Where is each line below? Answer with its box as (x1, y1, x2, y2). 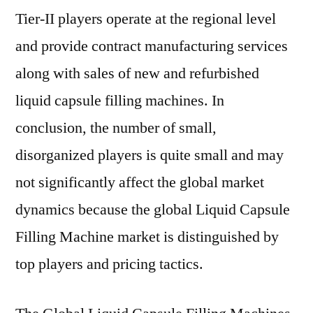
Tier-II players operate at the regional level (15, 9, 276, 29)
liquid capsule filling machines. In (15, 91, 224, 110)
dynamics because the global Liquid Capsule (15, 200, 290, 219)
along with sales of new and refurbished (15, 64, 259, 83)
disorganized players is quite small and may (15, 145, 284, 165)
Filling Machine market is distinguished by (15, 227, 279, 247)
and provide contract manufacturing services (15, 36, 288, 56)
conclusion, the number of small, (15, 118, 217, 138)
